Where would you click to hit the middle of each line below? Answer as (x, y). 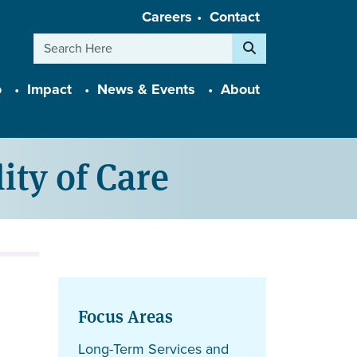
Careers (167, 17)
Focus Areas (126, 315)
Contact (235, 17)
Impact (49, 90)
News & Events (146, 90)
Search (254, 41)
